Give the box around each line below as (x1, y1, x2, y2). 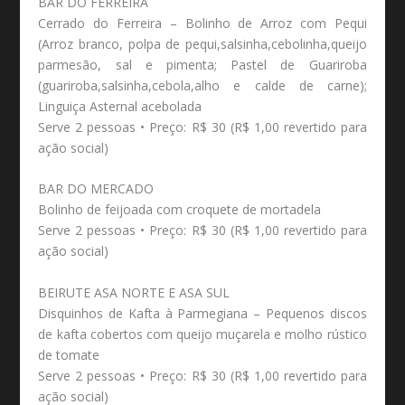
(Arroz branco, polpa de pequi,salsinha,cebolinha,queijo (38, 34, 367, 52)
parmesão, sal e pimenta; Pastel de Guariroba (38, 55, 367, 73)
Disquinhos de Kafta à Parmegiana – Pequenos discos (38, 304, 367, 322)
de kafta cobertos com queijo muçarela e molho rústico (38, 325, 367, 343)
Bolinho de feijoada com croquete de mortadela (38, 201, 322, 219)
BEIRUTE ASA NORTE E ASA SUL (38, 283, 231, 301)
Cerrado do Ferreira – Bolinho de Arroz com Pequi (38, 14, 367, 32)
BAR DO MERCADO (38, 180, 155, 198)
